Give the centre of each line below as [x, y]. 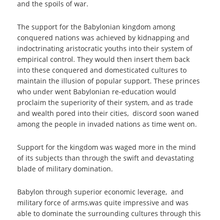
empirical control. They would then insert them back [103, 59]
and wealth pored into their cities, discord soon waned [108, 113]
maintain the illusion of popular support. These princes [109, 81]
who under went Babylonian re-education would [97, 92]
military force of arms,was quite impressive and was [103, 203]
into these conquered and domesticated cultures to [102, 70]
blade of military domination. [65, 169]
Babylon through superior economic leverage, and [100, 192]
